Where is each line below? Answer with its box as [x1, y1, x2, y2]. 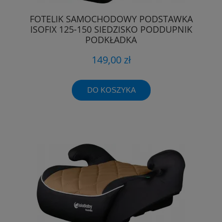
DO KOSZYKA [87, 85, 136, 94]
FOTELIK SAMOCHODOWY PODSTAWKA [29, 13, 193, 25]
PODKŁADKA [85, 34, 137, 46]
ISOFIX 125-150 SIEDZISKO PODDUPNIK [30, 23, 192, 36]
